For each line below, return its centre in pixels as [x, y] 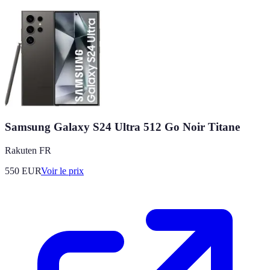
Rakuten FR [28, 150]
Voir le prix [62, 171]
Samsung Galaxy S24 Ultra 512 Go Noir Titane [122, 127]
